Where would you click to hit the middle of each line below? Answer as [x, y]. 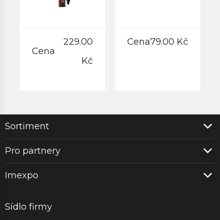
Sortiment [27, 126]
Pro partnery [33, 151]
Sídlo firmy [28, 207]
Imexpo [22, 175]
